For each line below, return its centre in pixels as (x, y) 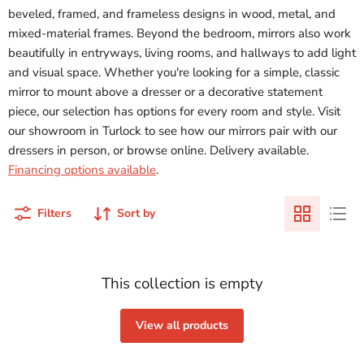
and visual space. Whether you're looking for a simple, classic (174, 72)
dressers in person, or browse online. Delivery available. (158, 150)
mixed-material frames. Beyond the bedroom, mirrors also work (180, 33)
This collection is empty (182, 284)
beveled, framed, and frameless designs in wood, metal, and (172, 14)
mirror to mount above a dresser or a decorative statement (165, 92)
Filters (54, 213)
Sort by (136, 213)
